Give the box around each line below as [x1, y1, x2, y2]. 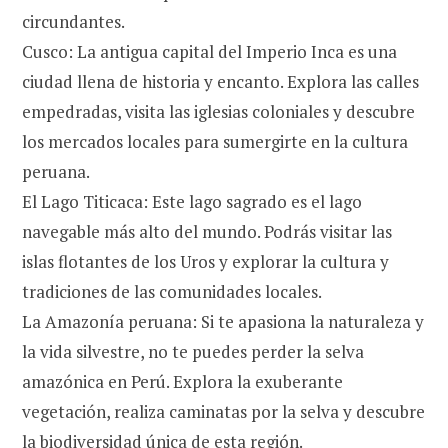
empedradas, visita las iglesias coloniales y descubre [22, 100, 415, 124]
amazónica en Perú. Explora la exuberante [22, 370, 343, 394]
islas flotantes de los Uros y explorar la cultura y [22, 250, 389, 274]
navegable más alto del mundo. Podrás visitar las [22, 220, 392, 244]
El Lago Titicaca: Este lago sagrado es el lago [22, 190, 362, 214]
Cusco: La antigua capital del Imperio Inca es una [22, 40, 397, 64]
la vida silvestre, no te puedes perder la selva [22, 340, 364, 364]
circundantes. [22, 10, 125, 34]
